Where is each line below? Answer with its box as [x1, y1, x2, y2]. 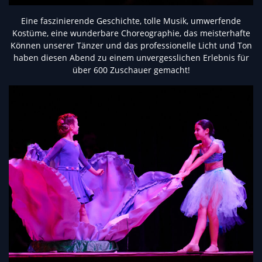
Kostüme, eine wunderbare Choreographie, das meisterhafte [12, 27, 250, 39]
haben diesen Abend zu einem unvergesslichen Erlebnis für [13, 52, 249, 64]
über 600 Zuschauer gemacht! [72, 64, 190, 76]
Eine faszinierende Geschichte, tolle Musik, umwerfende [21, 15, 241, 27]
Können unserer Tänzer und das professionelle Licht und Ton [10, 40, 252, 51]
